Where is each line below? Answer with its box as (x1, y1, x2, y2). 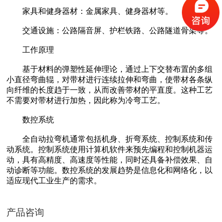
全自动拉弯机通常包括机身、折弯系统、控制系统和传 (6, 135, 213, 144)
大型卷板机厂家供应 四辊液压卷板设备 (51, 206, 171, 214)
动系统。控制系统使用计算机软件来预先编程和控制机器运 (6, 145, 213, 154)
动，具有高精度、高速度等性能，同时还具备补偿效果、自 (6, 156, 213, 165)
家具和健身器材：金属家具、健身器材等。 (6, 7, 173, 16)
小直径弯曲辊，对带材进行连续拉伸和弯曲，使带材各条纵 (6, 75, 213, 84)
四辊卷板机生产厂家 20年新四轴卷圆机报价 (44, 88, 178, 96)
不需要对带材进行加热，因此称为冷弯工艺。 (6, 96, 166, 105)
